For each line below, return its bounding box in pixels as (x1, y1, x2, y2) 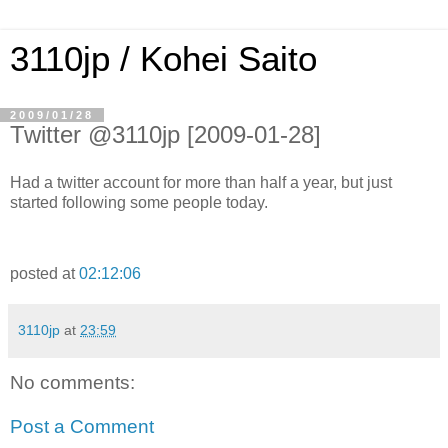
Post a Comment (10, 416, 154, 438)
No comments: (10, 372, 135, 394)
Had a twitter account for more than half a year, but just (10, 173, 392, 191)
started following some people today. (10, 193, 268, 211)
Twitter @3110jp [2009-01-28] (10, 121, 321, 148)
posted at (10, 265, 79, 283)
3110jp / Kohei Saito (10, 40, 317, 78)
